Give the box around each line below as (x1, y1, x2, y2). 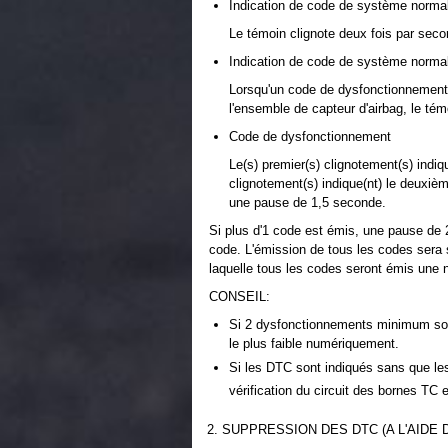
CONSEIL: (209, 289, 270, 304)
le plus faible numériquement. (229, 336, 399, 351)
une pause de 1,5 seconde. (229, 195, 386, 210)
